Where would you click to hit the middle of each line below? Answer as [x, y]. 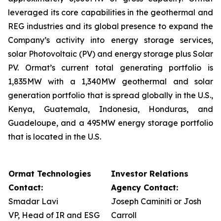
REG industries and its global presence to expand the [110, 26]
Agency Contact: [145, 187]
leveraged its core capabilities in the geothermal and [110, 12]
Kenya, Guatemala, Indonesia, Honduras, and [110, 109]
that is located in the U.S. [55, 137]
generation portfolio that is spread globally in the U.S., [110, 95]
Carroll [124, 215]
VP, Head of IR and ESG [54, 215]
